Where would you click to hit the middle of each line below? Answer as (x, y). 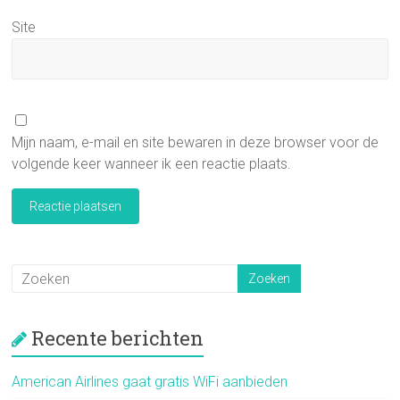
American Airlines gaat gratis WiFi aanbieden (150, 382)
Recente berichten (118, 338)
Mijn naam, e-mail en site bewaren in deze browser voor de (196, 143)
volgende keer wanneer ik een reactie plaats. (152, 164)
